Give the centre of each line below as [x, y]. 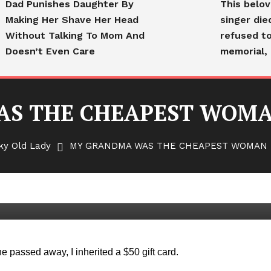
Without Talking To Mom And [75, 35]
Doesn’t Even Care [50, 51]
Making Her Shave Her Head [72, 20]
